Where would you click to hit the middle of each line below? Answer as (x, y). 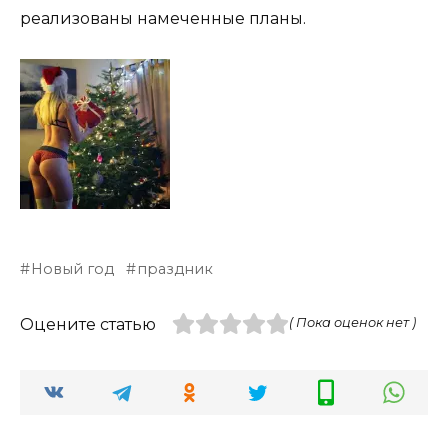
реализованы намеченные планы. (163, 18)
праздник (175, 268)
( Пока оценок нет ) (352, 322)
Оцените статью (88, 324)
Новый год (73, 268)
